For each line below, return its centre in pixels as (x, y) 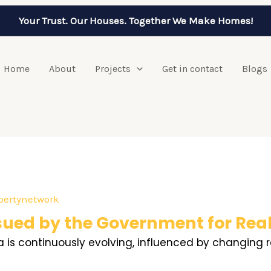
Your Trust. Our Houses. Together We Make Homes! (135, 20)
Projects (113, 68)
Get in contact (192, 68)
